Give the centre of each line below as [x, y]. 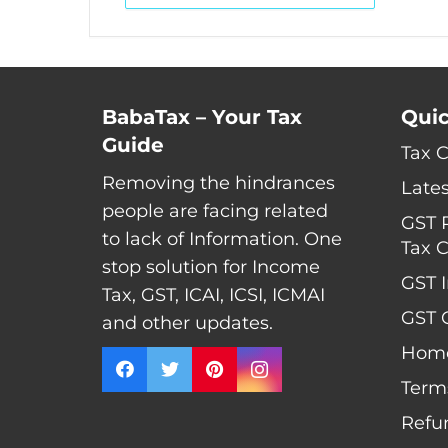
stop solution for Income [211, 267]
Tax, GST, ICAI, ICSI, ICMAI [213, 295]
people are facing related [215, 211]
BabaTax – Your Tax [202, 117]
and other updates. [187, 323]
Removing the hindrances [218, 183]
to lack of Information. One [222, 239]
